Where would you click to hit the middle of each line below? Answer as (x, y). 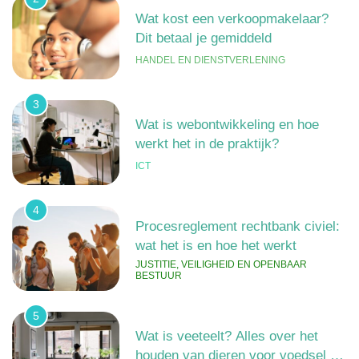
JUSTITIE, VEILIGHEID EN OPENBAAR (221, 265)
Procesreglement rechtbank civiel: (237, 226)
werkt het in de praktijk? (207, 144)
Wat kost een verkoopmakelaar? (232, 19)
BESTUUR (158, 276)
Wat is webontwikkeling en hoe (227, 125)
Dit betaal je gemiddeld (203, 38)
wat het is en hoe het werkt (216, 246)
